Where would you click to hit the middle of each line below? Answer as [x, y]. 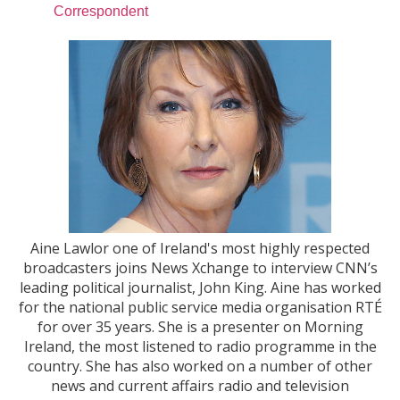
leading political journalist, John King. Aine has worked [200, 288]
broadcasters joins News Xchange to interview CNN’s [200, 268]
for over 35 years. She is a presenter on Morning [200, 327]
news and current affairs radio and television [200, 386]
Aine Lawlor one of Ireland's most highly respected [200, 249]
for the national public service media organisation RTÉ [200, 308]
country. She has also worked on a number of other [200, 367]
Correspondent [101, 11]
